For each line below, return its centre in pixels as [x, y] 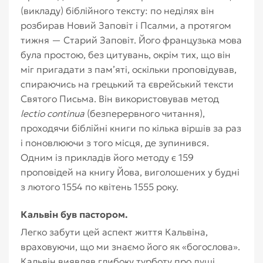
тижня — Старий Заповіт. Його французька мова [131, 40]
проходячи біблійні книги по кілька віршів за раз [131, 128]
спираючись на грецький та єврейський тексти [127, 84]
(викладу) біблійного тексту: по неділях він [117, 11]
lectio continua [53, 113]
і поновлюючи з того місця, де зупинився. [115, 143]
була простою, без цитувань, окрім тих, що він [126, 55]
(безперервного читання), [145, 113]
